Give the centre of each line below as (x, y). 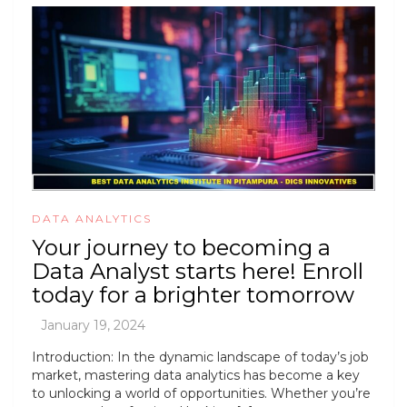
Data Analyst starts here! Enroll (198, 272)
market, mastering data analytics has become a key (196, 376)
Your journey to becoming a (181, 248)
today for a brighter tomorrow (193, 295)
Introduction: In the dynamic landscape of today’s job (200, 357)
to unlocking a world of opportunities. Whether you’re (201, 394)
